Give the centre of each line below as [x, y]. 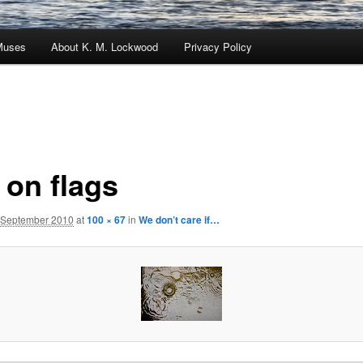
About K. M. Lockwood [105, 47]
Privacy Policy [218, 47]
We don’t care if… [179, 219]
